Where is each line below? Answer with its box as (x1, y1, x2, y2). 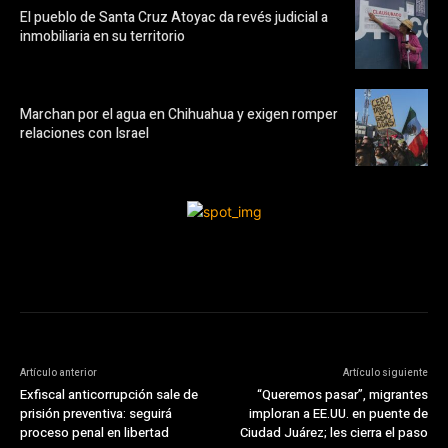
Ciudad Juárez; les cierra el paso (239, 422, 428, 442)
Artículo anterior (20, 365, 97, 380)
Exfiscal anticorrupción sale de (20, 384, 198, 404)
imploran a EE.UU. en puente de (248, 403, 428, 423)
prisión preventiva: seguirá (20, 403, 172, 423)
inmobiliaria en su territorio (20, 26, 185, 48)
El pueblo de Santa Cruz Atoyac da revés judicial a (20, 7, 328, 29)
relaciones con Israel (20, 123, 149, 145)
